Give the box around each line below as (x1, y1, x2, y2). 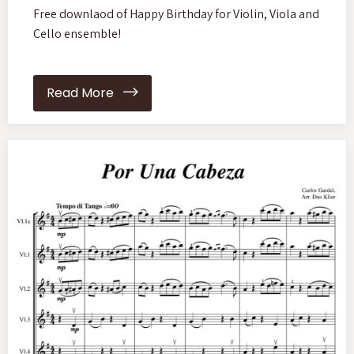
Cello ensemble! (33, 24, 121, 42)
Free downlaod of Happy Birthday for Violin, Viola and (33, 5, 319, 22)
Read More (47, 84, 123, 102)
